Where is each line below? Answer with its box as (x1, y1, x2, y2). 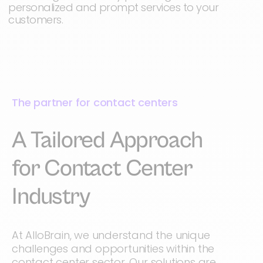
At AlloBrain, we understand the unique (12, 228, 210, 242)
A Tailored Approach (12, 127, 203, 154)
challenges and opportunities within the (12, 241, 215, 256)
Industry (12, 183, 90, 210)
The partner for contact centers (12, 95, 178, 110)
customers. (8, 12, 63, 27)
